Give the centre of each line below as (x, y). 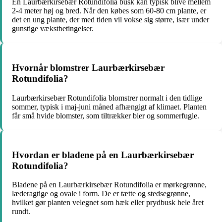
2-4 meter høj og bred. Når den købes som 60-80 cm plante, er (109, 11)
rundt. (21, 212)
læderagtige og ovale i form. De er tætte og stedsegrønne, (101, 194)
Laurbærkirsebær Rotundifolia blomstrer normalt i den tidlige (107, 98)
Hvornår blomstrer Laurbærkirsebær (88, 68)
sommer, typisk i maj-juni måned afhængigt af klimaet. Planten (109, 107)
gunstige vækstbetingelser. (53, 29)
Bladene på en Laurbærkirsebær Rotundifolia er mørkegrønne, (109, 185)
